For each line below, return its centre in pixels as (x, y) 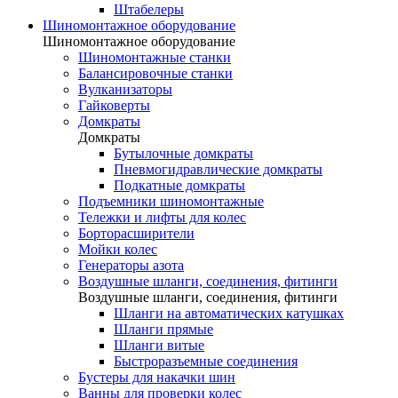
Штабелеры (149, 9)
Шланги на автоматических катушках (229, 313)
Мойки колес (118, 249)
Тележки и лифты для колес (162, 217)
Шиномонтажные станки (155, 57)
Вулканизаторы (125, 89)
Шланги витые (159, 345)
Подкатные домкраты (179, 185)
